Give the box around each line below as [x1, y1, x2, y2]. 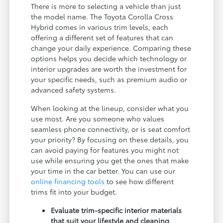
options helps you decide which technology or [31, 53, 187, 63]
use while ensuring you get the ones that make [31, 155, 189, 165]
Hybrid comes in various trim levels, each [31, 21, 169, 32]
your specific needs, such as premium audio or [31, 74, 188, 84]
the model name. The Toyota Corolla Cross [31, 11, 174, 21]
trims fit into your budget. [31, 186, 117, 197]
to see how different [105, 176, 174, 186]
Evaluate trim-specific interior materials [51, 205, 182, 215]
